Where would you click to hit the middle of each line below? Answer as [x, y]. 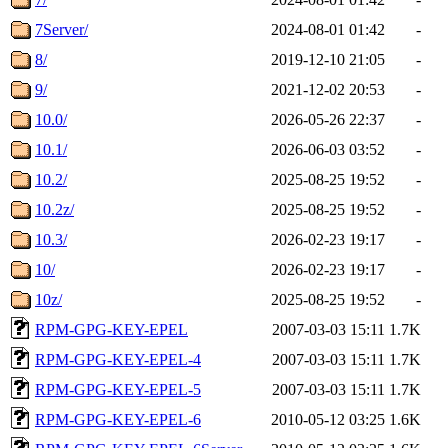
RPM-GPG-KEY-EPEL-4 [118, 359]
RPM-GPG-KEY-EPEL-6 [118, 419]
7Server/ [61, 29]
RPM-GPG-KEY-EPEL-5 [118, 389]
